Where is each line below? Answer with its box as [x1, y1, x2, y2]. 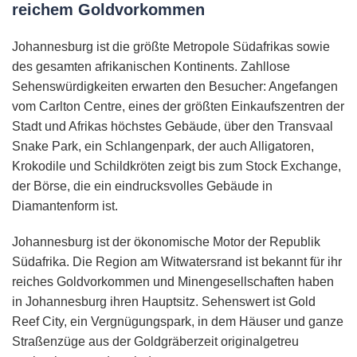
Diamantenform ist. [12, 199, 118, 214]
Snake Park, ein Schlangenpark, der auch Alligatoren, [12, 139, 314, 154]
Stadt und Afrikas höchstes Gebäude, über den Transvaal [12, 120, 333, 134]
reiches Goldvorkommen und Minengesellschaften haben [12, 275, 334, 289]
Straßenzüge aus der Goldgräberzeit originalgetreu [12, 335, 299, 349]
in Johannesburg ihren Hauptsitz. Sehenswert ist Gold [12, 295, 316, 309]
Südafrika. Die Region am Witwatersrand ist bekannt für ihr [12, 255, 342, 269]
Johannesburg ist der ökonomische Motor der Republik [12, 235, 320, 249]
